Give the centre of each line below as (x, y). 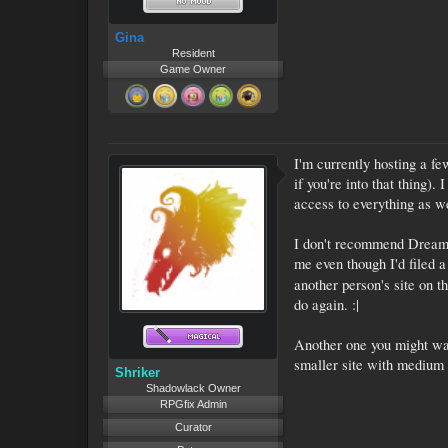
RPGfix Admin (193, 403)
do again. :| (326, 304)
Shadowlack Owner (193, 387)
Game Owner (193, 68)
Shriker (137, 372)
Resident (193, 52)
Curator (193, 426)
